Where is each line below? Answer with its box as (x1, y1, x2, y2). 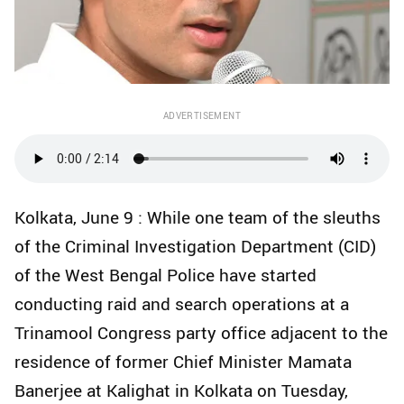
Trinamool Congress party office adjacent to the (14, 320, 388, 344)
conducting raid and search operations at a (14, 291, 349, 316)
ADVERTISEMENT (162, 108, 242, 122)
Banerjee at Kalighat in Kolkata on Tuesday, (14, 378, 348, 402)
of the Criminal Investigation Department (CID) (14, 234, 376, 258)
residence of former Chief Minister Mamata (14, 349, 352, 373)
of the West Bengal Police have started (14, 262, 317, 287)
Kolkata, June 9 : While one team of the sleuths (14, 205, 381, 229)
